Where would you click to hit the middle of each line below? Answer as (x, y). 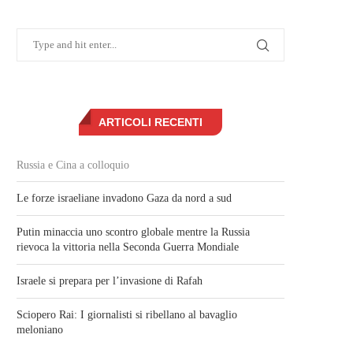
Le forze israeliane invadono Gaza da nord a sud (124, 198)
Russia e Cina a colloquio (73, 165)
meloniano (40, 330)
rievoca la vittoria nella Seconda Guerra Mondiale (128, 247)
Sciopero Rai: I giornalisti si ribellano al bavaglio (127, 315)
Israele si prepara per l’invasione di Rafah (110, 281)
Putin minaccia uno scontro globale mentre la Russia (133, 232)
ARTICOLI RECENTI (150, 122)
